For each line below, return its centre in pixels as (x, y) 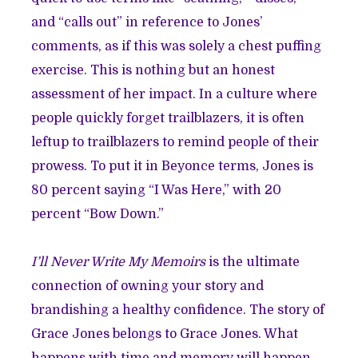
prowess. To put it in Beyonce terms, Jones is (173, 167)
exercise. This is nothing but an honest (153, 71)
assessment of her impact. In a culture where (175, 95)
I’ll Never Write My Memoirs (119, 263)
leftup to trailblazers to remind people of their (175, 143)
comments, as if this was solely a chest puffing (177, 47)
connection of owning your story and (148, 286)
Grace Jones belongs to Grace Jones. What (165, 334)
